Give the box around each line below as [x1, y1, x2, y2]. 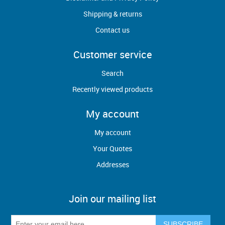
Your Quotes [93, 144, 132, 153]
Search [101, 68, 124, 78]
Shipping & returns [83, 9, 142, 19]
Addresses [96, 160, 129, 169]
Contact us [95, 25, 130, 35]
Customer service [73, 48, 152, 61]
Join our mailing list [69, 192, 156, 205]
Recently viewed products [72, 84, 153, 94]
